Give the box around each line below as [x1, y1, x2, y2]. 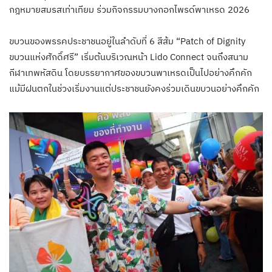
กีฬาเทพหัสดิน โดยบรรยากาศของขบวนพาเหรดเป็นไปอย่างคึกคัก [9, 66, 252, 78]
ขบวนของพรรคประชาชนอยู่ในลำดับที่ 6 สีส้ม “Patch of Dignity [9, 35, 245, 47]
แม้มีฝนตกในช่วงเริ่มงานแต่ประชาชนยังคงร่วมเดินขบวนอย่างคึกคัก [9, 82, 259, 94]
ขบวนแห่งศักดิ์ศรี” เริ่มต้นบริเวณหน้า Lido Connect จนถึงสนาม [9, 50, 248, 63]
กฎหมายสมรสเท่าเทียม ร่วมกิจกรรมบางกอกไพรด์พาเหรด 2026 [9, 3, 252, 15]
